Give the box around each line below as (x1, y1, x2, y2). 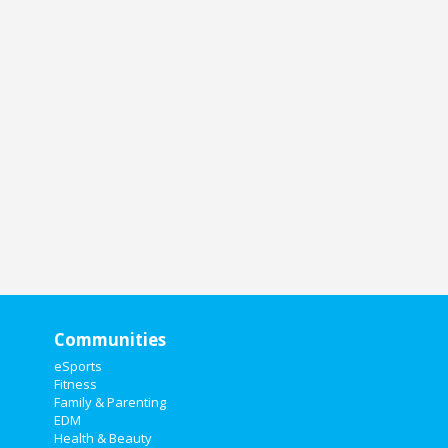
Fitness (53, 375, 97, 393)
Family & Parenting (53, 393, 166, 411)
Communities (53, 328, 166, 351)
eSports (53, 357, 102, 375)
